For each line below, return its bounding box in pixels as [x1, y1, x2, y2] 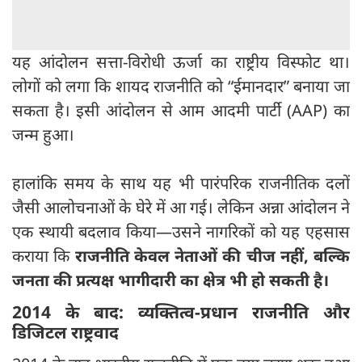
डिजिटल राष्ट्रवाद [12, 321, 119, 344]
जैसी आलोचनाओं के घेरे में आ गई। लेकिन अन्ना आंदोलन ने [12, 196, 350, 219]
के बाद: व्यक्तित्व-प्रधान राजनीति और [51, 301, 350, 324]
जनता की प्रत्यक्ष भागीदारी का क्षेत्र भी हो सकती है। [12, 269, 329, 292]
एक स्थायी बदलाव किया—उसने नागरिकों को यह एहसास [12, 221, 350, 243]
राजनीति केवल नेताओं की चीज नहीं [69, 245, 304, 267]
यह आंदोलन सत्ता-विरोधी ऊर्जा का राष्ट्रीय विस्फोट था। [12, 51, 350, 74]
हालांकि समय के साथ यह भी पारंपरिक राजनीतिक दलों [12, 172, 350, 195]
